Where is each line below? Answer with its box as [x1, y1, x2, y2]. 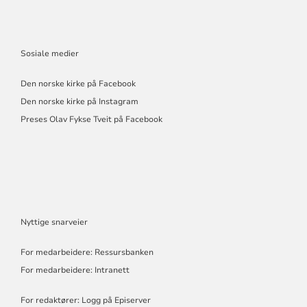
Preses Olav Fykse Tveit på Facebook [20, 113, 162, 125]
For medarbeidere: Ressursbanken [20, 246, 153, 258]
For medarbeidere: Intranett [20, 264, 130, 275]
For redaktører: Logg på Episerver [20, 294, 151, 306]
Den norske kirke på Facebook [20, 77, 136, 89]
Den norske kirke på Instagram [20, 95, 138, 107]
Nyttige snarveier [20, 216, 88, 228]
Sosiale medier [20, 47, 79, 59]
